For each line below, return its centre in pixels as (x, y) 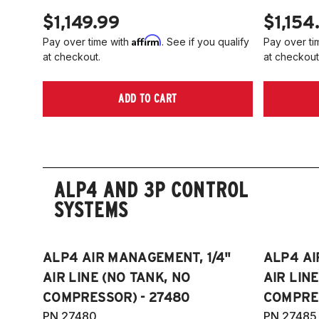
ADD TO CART (148, 98)
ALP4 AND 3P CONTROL (151, 189)
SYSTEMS (91, 209)
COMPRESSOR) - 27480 (116, 297)
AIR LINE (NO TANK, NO (117, 277)
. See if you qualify (205, 41)
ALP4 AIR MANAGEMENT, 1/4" (137, 257)
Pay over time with (87, 41)
